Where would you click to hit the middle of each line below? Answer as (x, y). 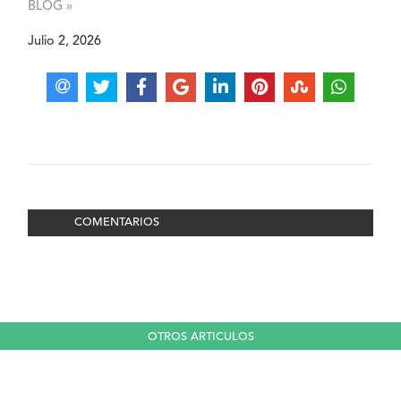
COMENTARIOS (116, 223)
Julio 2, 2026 (65, 42)
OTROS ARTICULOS (200, 337)
